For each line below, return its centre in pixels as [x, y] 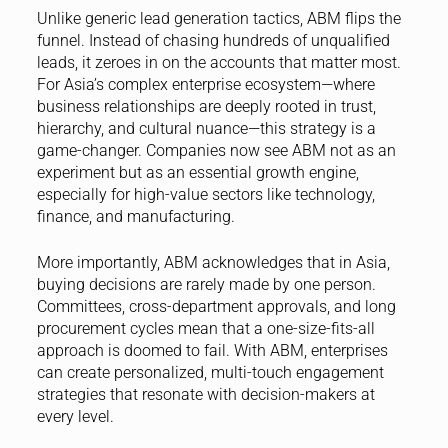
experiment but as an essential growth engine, [197, 172]
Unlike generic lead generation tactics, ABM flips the [218, 18]
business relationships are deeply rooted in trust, [206, 106]
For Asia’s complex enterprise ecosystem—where [205, 84]
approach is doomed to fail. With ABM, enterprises [212, 350]
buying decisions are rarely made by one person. [206, 284]
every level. [75, 416]
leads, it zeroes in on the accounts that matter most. [218, 62]
